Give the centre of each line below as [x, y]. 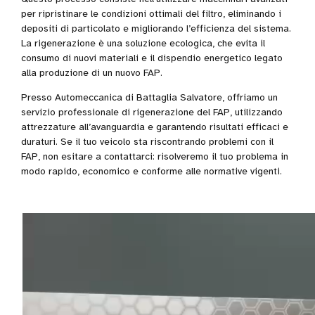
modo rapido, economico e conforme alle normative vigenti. [152, 171]
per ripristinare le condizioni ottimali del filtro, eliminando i [151, 13]
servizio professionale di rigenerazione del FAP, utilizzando [152, 112]
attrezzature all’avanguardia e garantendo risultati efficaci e [155, 127]
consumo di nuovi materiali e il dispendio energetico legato [152, 58]
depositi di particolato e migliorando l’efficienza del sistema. [156, 28]
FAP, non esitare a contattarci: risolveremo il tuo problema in [155, 156]
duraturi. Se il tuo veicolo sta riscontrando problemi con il [147, 141]
